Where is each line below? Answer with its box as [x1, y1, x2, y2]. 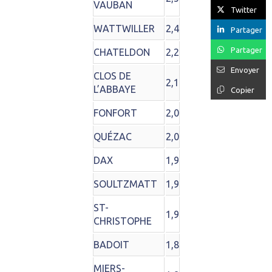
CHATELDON [93, 47, 150, 58]
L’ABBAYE [93, 84, 136, 95]
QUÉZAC [93, 131, 132, 143]
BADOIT [93, 239, 129, 251]
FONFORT [93, 107, 137, 119]
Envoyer [231, 65, 259, 74]
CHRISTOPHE [93, 216, 152, 227]
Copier [231, 85, 254, 94]
